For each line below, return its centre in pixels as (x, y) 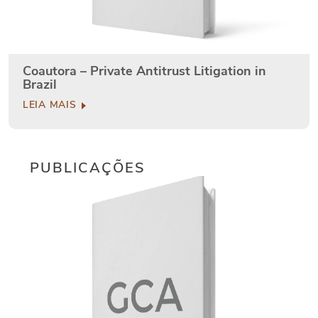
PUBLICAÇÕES (88, 168)
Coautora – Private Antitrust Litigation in (144, 71)
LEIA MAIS (51, 105)
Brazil (40, 85)
